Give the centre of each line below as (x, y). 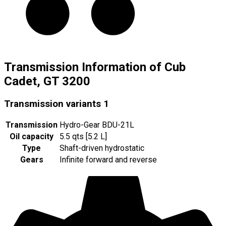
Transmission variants (52, 104)
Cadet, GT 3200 (47, 81)
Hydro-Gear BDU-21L (97, 125)
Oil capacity (32, 137)
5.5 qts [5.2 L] (83, 137)
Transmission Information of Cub (95, 67)
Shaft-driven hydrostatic (102, 148)
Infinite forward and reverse (108, 160)
